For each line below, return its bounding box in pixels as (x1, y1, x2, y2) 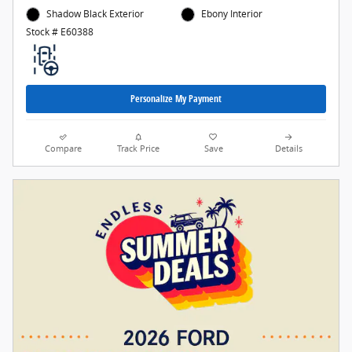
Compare (45, 143, 82, 155)
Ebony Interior (201, 7, 263, 21)
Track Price (117, 143, 160, 155)
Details (274, 143, 302, 155)
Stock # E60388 (26, 24, 93, 38)
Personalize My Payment (130, 92, 222, 106)
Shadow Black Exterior (46, 7, 145, 21)
